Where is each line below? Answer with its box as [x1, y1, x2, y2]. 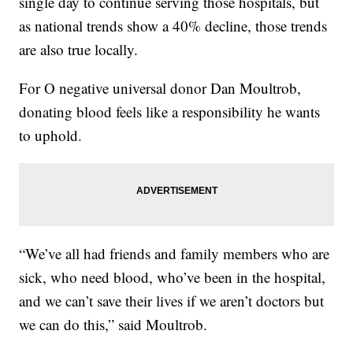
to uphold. [19, 124, 83, 145]
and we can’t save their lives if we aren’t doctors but [19, 290, 325, 310]
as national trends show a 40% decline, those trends [19, 15, 328, 35]
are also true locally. [19, 39, 139, 59]
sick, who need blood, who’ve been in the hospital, [19, 266, 326, 287]
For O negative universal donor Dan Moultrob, [19, 77, 302, 98]
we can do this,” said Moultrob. [19, 314, 208, 334]
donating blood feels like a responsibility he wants [19, 101, 321, 121]
